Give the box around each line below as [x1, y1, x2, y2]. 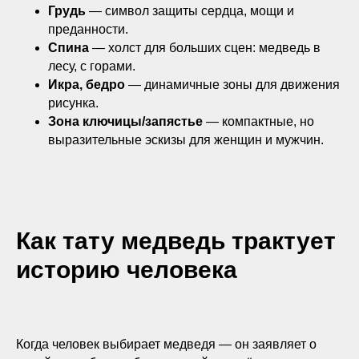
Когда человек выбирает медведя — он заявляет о [16, 337, 317, 351]
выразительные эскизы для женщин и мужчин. [48, 133, 324, 147]
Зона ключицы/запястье [48, 115, 203, 128]
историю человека [16, 256, 237, 283]
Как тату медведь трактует [16, 228, 336, 254]
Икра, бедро [48, 78, 125, 91]
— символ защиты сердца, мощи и [86, 4, 294, 18]
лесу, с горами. [48, 59, 135, 73]
